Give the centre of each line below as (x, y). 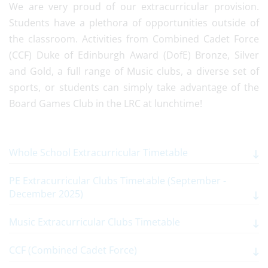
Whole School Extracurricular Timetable (98, 153)
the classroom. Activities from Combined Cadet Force (134, 39)
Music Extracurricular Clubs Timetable (95, 222)
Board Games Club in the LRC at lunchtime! (107, 103)
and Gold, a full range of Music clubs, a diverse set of (134, 71)
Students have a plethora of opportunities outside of (134, 23)
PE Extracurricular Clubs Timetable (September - (118, 181)
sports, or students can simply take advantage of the (134, 87)
